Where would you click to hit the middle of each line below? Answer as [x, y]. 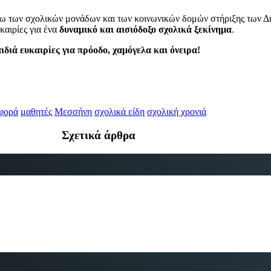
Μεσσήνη [73, 112]
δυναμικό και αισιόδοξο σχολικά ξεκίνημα [145, 30]
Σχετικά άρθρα [99, 135]
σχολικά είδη [119, 112]
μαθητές [36, 112]
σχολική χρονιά [177, 112]
